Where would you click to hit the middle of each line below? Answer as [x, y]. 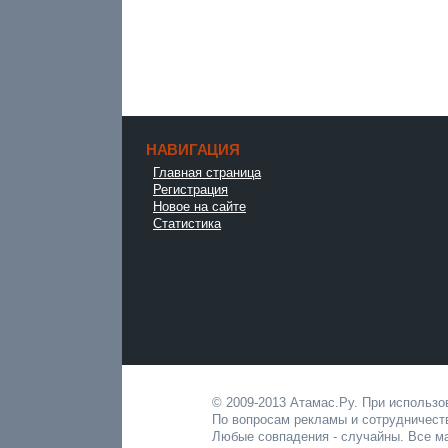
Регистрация [190, 189]
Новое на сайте [199, 206]
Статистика [187, 223]
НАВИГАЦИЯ [193, 149]
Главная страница [207, 172]
